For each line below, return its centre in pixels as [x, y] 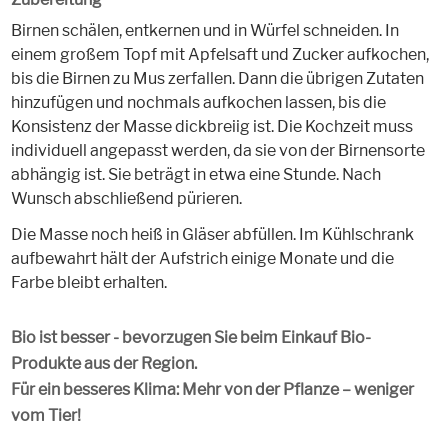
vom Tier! [45, 416]
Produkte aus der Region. [103, 364]
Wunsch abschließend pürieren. [126, 199]
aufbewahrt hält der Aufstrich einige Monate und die [202, 259]
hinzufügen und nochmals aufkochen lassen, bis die [198, 103]
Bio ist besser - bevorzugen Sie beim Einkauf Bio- [190, 338]
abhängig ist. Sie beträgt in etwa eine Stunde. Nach [195, 175]
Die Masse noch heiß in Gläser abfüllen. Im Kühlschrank [212, 235]
